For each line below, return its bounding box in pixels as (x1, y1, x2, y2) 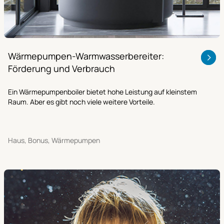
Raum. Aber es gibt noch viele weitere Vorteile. (8, 97, 155, 107)
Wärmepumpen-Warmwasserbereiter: (8, 50, 164, 62)
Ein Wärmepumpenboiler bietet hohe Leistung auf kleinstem (8, 87, 197, 97)
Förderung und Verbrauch (8, 62, 115, 75)
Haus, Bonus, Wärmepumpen (8, 135, 100, 145)
